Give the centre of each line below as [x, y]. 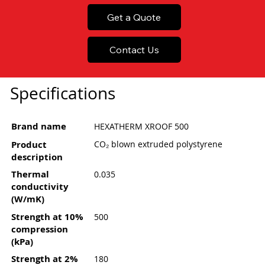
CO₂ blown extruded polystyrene [159, 144]
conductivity [40, 187]
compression [39, 229]
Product [29, 144]
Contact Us [134, 50]
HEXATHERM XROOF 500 [142, 126]
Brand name [38, 126]
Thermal [30, 174]
